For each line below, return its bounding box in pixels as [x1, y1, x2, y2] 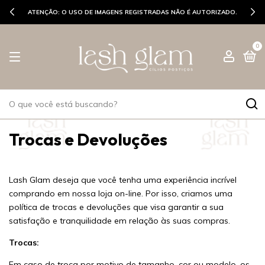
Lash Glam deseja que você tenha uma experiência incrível [9, 174, 237, 185]
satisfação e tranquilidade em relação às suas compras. [9, 215, 230, 226]
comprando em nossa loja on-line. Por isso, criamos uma [9, 188, 232, 199]
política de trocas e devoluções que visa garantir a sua [9, 202, 224, 212]
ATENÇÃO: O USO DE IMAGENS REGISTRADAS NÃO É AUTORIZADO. [28, 8, 237, 16]
